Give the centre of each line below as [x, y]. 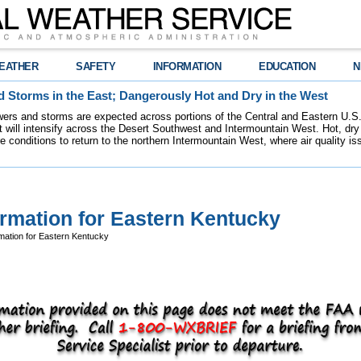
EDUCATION [287, 66]
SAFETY [96, 66]
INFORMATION [187, 66]
